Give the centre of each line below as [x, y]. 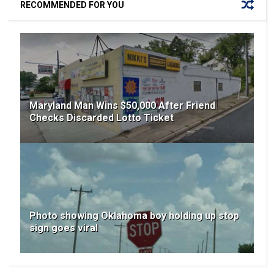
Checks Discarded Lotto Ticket [102, 118]
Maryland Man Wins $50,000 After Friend [123, 106]
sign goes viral [64, 228]
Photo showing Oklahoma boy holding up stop [135, 216]
